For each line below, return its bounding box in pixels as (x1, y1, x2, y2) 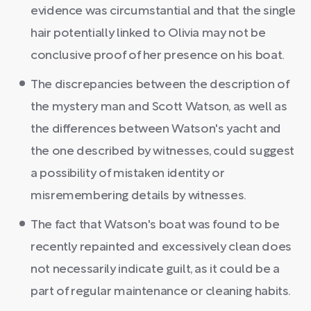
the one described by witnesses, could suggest (31, 145, 294, 158)
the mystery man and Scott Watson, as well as (31, 101, 287, 113)
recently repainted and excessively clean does (31, 241, 292, 253)
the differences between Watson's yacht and (31, 123, 281, 135)
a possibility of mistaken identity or (31, 167, 225, 180)
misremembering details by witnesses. (31, 190, 247, 202)
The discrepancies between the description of (31, 78, 289, 91)
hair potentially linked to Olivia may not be (31, 27, 266, 40)
